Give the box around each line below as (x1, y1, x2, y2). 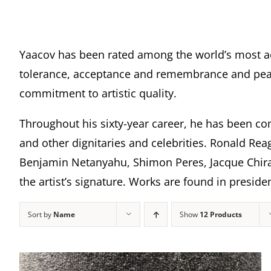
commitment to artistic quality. (19, 86, 177, 100)
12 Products (200, 209, 242, 220)
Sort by (28, 209, 53, 220)
